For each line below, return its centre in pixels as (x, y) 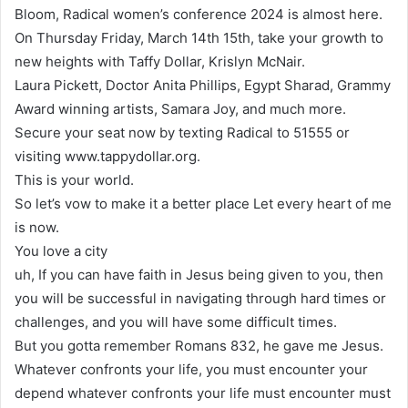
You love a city (61, 250)
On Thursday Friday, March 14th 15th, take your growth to (199, 37)
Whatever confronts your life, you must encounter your (191, 369)
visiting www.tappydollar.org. (107, 156)
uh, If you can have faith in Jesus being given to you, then (199, 274)
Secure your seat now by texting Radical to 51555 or (182, 132)
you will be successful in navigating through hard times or (200, 298)
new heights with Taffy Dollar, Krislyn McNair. (160, 61)
